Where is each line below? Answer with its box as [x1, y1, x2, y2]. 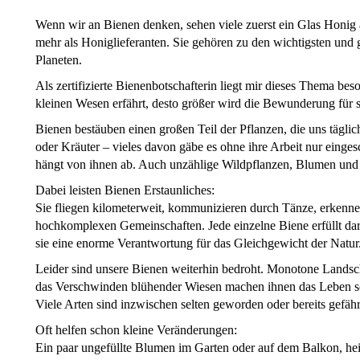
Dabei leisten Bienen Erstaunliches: [35, 183, 215, 198]
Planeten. [35, 53, 82, 67]
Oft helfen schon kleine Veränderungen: [35, 323, 237, 337]
